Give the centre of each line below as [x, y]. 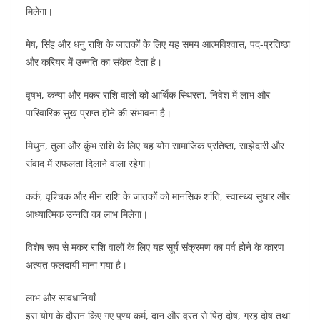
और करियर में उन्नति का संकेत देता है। [94, 61]
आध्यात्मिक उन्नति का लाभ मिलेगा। [87, 214]
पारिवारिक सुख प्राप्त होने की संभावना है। [99, 112]
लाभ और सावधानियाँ [61, 297]
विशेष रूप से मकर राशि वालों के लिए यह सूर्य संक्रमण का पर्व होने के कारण [155, 246]
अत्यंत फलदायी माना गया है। [76, 264]
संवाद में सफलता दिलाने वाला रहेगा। [89, 163]
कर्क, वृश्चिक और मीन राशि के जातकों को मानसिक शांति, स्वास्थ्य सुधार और [158, 196]
